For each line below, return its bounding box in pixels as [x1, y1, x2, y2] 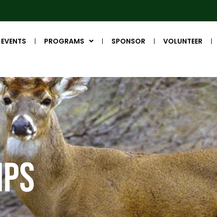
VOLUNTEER [163, 36, 202, 46]
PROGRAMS [44, 36, 84, 46]
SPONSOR [111, 36, 145, 46]
